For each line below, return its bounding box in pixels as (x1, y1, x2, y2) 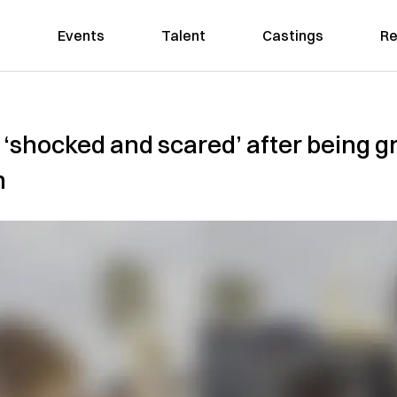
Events (57, 27, 105, 44)
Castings (261, 27, 323, 44)
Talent (160, 27, 206, 44)
